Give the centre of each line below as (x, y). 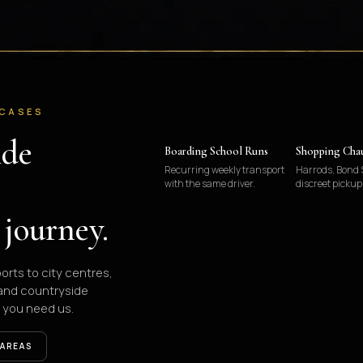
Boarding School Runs (216, 151)
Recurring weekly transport (224, 170)
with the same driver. (209, 184)
